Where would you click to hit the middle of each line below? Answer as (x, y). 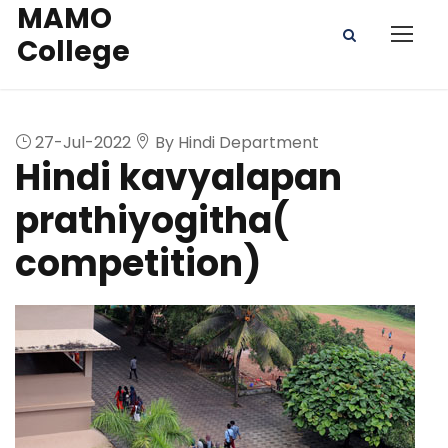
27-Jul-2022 (81, 143)
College (73, 51)
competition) (138, 264)
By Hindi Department (235, 143)
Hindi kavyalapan (178, 178)
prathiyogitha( (152, 221)
